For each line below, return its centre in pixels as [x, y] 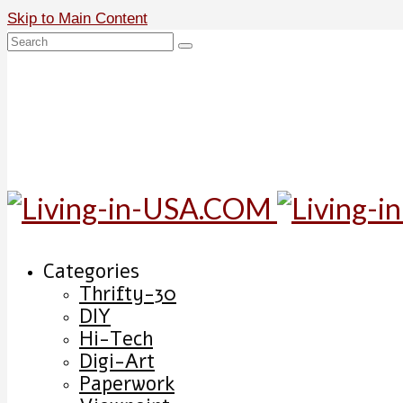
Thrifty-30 [128, 294]
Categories [91, 272]
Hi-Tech [116, 339]
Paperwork [127, 384]
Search [30, 40]
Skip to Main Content [77, 18]
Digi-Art [117, 362]
